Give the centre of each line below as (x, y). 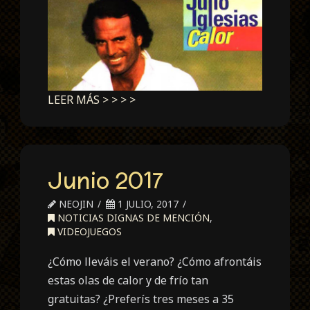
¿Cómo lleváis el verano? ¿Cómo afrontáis (155, 261)
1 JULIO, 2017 (147, 203)
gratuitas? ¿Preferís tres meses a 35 (141, 299)
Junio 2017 (106, 180)
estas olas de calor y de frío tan (128, 280)
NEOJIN (75, 203)
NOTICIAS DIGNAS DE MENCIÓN (133, 217)
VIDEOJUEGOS (89, 231)
